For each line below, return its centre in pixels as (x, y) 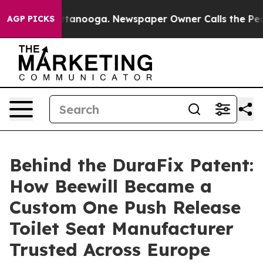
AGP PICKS (31, 19)
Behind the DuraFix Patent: (131, 165)
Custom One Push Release (125, 207)
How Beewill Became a (111, 186)
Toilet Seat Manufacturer (122, 228)
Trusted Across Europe (110, 249)
